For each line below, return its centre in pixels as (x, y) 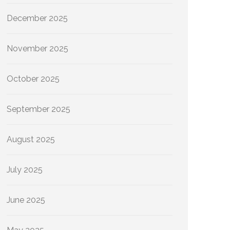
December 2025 (37, 18)
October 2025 (33, 79)
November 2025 (37, 49)
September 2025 (39, 109)
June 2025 (26, 200)
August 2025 (31, 139)
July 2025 (25, 170)
